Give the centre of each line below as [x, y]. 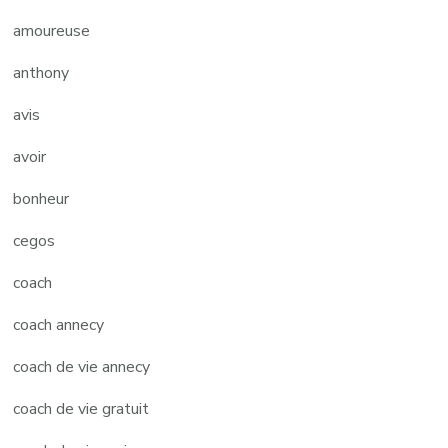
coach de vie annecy [82, 366]
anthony [41, 72]
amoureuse [52, 30]
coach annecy [59, 324]
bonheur [41, 198]
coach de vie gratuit [81, 408]
